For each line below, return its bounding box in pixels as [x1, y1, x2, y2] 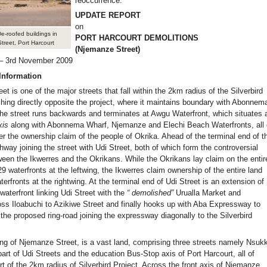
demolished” [132, 188, 174, 198]
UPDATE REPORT [74, 11, 141, 20]
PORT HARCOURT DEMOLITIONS [74, 33, 198, 43]
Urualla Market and [173, 188, 241, 198]
